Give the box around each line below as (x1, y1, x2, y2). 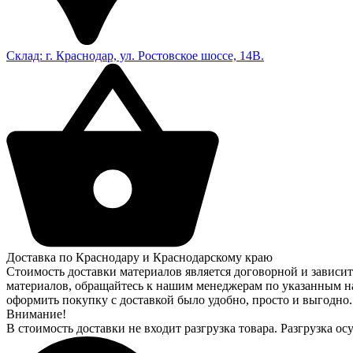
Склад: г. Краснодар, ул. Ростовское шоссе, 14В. (6, 48, 264, 62)
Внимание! (6, 307, 66, 321)
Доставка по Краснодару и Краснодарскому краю (6, 250, 273, 264)
